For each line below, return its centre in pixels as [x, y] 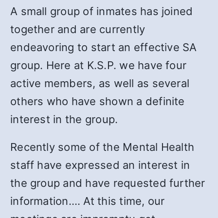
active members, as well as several [100, 83]
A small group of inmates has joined [102, 11]
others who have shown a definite [98, 101]
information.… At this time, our [88, 201]
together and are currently [78, 29]
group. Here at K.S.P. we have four [99, 65]
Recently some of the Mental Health [102, 147]
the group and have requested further [108, 183]
